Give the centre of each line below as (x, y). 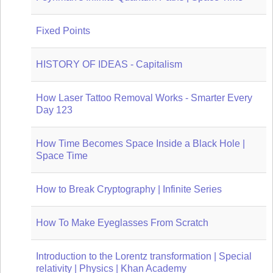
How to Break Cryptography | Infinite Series (129, 189)
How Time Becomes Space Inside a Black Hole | (140, 143)
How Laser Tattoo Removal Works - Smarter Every (144, 97)
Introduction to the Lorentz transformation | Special (144, 256)
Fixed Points (63, 30)
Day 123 (54, 110)
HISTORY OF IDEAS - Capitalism (109, 64)
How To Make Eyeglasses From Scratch (122, 222)
